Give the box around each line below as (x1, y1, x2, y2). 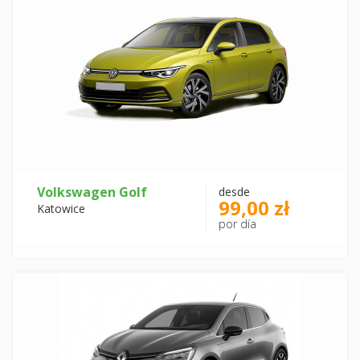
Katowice (37, 201, 85, 216)
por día (219, 216, 257, 231)
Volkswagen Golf (37, 183, 147, 201)
